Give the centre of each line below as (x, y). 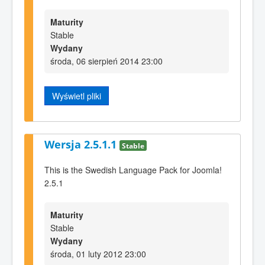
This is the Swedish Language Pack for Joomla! (133, 169)
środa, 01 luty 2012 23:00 (98, 254)
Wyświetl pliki (77, 96)
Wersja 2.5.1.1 (82, 145)
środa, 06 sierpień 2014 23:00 (106, 61)
